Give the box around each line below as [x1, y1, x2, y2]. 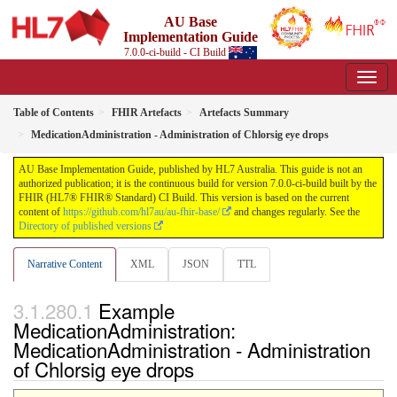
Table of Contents [13, 106, 94, 119]
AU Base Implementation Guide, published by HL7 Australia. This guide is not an [19, 163, 362, 175]
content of [19, 206, 63, 218]
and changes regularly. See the [231, 206, 360, 218]
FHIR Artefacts [112, 106, 182, 119]
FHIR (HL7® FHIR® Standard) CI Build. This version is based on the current [19, 191, 349, 204]
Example [98, 296, 175, 325]
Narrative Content [27, 258, 102, 270]
